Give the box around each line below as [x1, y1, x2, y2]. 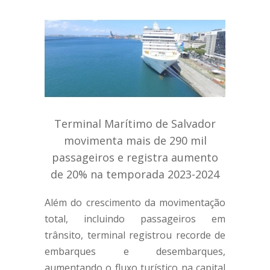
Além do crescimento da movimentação [45, 196, 225, 210]
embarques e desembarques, [45, 245, 225, 259]
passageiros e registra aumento [52, 150, 218, 165]
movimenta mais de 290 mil [63, 133, 207, 148]
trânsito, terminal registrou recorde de [45, 228, 225, 242]
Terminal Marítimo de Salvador [54, 116, 216, 131]
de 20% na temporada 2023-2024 [51, 167, 219, 182]
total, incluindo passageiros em [45, 212, 225, 226]
